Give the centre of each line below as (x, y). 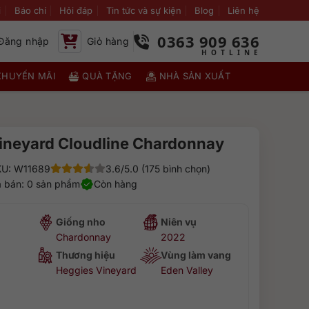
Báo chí (30, 10)
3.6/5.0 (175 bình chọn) (158, 169)
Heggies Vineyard (97, 270)
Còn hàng (115, 184)
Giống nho (81, 222)
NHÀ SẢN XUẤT (195, 76)
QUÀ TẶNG (107, 76)
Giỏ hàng (108, 41)
